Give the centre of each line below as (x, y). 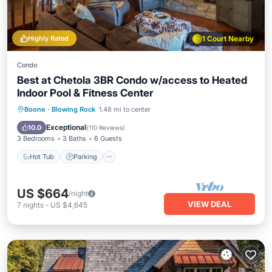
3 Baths (74, 138)
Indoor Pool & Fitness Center (85, 93)
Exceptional (66, 127)
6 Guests (108, 138)
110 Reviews (106, 127)
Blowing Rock (73, 109)
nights (33, 205)
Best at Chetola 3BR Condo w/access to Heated (132, 80)
